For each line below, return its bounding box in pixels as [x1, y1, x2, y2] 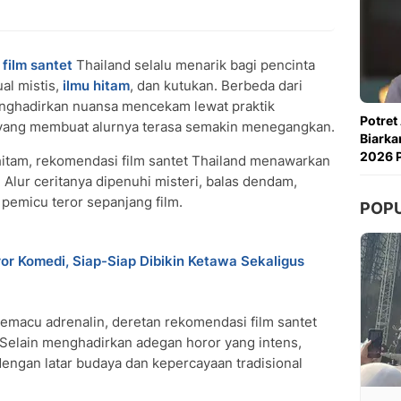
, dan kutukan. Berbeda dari [130, 77, 303, 94]
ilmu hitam [63, 77, 130, 94]
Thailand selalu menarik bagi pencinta [73, 56, 315, 73]
